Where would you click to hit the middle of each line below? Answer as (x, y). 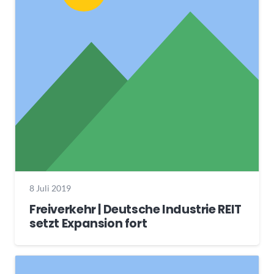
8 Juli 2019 (50, 188)
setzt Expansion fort (88, 224)
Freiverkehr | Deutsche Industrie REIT (135, 210)
